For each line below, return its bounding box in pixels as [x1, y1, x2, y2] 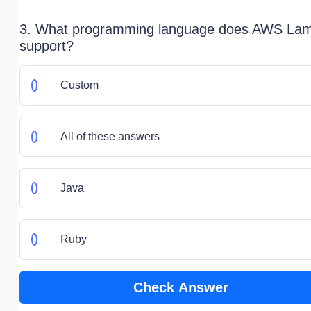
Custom [60, 79, 99, 91]
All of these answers [60, 131, 160, 142]
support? [19, 38, 74, 53]
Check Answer [133, 280, 228, 295]
